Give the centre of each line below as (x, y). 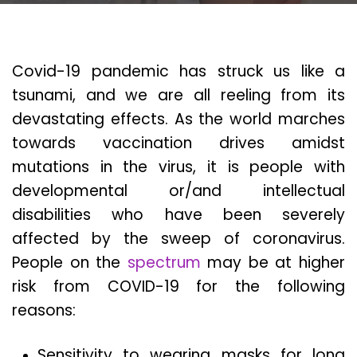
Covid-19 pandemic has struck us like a (178, 72)
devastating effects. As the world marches (178, 120)
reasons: (46, 311)
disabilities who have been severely (178, 215)
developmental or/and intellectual (178, 191)
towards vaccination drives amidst (178, 143)
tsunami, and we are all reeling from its (178, 96)
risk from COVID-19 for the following (178, 287)
